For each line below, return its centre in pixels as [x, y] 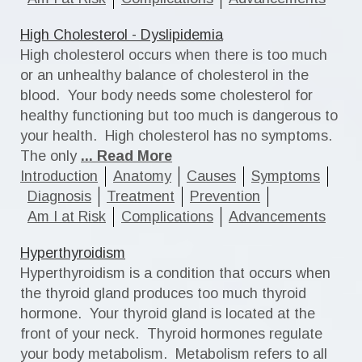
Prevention [225, 196]
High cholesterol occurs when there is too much [174, 55]
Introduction [59, 176]
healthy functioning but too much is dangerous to [179, 116]
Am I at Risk [67, 217]
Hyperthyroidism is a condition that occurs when [175, 273]
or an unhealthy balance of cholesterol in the [164, 75]
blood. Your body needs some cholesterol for [166, 95]
